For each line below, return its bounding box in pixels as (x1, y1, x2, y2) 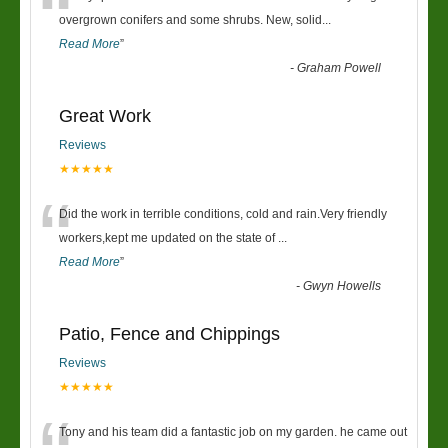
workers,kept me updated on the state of (59, 231, 278, 245)
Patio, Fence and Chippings (59, 324, 280, 344)
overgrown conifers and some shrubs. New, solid (59, 13, 322, 27)
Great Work (59, 106, 151, 126)
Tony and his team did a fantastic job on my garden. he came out (59, 425, 407, 439)
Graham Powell (297, 61, 382, 75)
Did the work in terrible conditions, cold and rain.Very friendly (59, 207, 387, 221)
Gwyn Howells (303, 279, 382, 293)
